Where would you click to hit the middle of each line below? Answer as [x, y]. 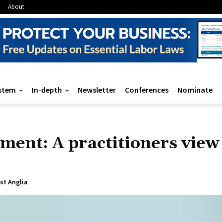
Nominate [195, 90]
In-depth [47, 90]
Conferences [147, 90]
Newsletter [97, 90]
